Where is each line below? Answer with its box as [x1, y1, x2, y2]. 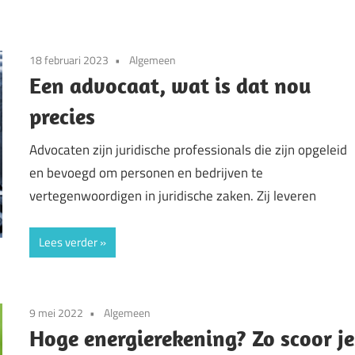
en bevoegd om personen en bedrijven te [29, 162, 264, 183]
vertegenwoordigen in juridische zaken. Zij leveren [29, 185, 317, 206]
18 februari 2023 [29, 52, 109, 69]
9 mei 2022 [29, 304, 84, 322]
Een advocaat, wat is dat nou [29, 71, 312, 100]
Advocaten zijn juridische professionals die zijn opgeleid [29, 139, 348, 160]
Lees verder [39, 233, 98, 252]
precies [29, 102, 96, 131]
